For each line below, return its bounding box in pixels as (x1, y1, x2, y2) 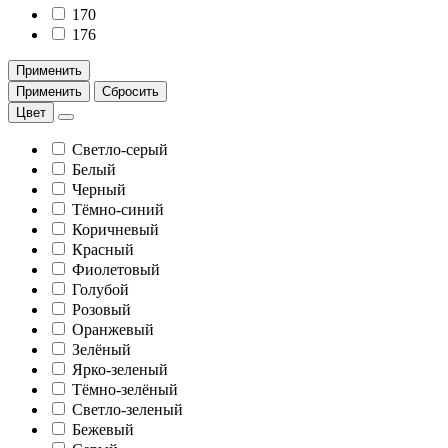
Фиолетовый (72, 260, 160, 278)
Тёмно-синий (72, 200, 164, 218)
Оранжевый (72, 320, 154, 338)
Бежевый (72, 420, 134, 438)
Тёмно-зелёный (72, 380, 178, 398)
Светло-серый (72, 140, 168, 158)
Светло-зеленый (72, 400, 183, 418)
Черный (72, 180, 126, 198)
